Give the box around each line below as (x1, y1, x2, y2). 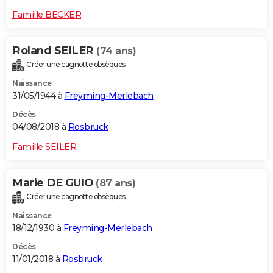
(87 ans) (96, 177, 135, 189)
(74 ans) (96, 44, 136, 57)
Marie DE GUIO (12, 175, 96, 190)
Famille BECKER (12, 9, 81, 20)
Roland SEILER (12, 43, 96, 57)
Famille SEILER (12, 141, 76, 152)
